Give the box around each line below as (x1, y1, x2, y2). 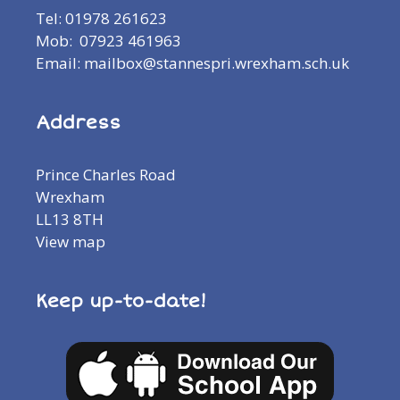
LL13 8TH (36, 208, 104, 229)
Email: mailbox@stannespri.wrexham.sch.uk (36, 52, 349, 73)
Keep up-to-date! (36, 289, 206, 312)
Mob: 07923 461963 (36, 29, 181, 51)
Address (36, 111, 121, 134)
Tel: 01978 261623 (36, 7, 167, 29)
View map (36, 230, 105, 252)
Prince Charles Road (36, 163, 176, 185)
